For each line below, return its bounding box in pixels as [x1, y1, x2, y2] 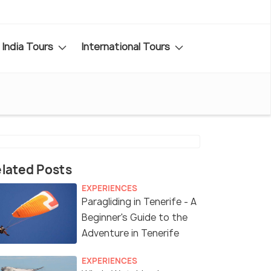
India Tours [2, 39, 56, 53]
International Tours [81, 39, 172, 53]
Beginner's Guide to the [82, 211, 188, 224]
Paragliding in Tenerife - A [82, 195, 197, 209]
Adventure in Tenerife [82, 227, 179, 240]
